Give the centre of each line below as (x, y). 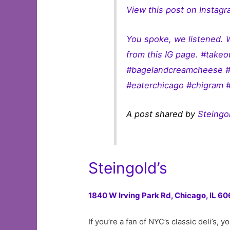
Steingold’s (128, 168)
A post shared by (162, 114)
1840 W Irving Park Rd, (132, 195)
